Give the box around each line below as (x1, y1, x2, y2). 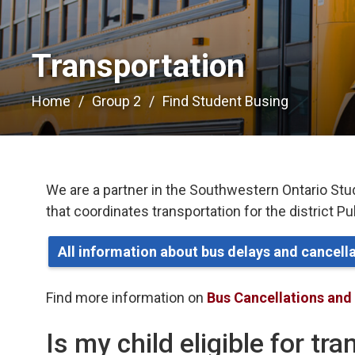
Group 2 (92, 92, 142, 109)
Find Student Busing (162, 92, 289, 109)
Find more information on (46, 288, 208, 306)
